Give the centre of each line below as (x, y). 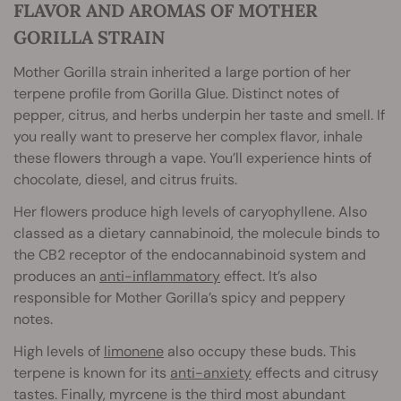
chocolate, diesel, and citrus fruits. (125, 180)
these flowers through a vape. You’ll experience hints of (192, 158)
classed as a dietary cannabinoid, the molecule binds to (196, 234)
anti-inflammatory (160, 277)
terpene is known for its (92, 373)
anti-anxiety (211, 373)
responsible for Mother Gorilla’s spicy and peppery (179, 298)
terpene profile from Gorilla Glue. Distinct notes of (176, 94)
